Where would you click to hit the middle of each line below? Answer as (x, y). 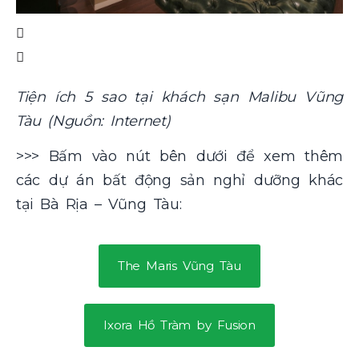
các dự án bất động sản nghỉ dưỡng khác (179, 181)
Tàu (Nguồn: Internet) (93, 121)
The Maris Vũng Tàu (179, 265)
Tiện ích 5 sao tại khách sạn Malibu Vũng (179, 97)
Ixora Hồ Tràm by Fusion (179, 325)
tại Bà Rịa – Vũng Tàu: (102, 205)
